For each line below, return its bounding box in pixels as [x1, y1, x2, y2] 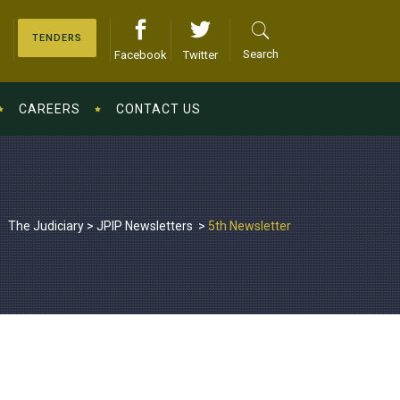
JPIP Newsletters [96, 218, 193, 233]
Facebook [114, 48, 167, 62]
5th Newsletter [208, 218, 291, 233]
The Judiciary [8, 218, 84, 233]
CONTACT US [116, 102, 201, 116]
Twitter [183, 48, 218, 62]
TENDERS [32, 32, 82, 44]
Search [243, 47, 279, 61]
